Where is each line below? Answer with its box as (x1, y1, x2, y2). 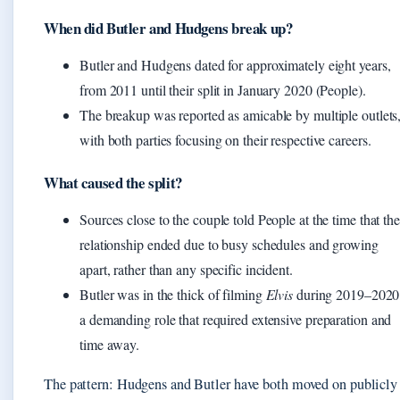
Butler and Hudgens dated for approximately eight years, (79, 54, 391, 74)
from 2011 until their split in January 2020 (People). (79, 79, 366, 99)
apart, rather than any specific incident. (79, 259, 293, 279)
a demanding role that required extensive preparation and (79, 309, 392, 329)
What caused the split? (44, 171, 182, 194)
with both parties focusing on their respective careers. (79, 129, 371, 149)
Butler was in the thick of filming (79, 284, 266, 304)
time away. (79, 334, 140, 354)
